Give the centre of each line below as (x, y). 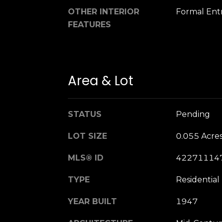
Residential (197, 180)
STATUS (85, 114)
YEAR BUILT (92, 202)
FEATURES (89, 24)
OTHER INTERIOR (104, 11)
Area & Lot (101, 81)
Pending (193, 114)
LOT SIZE (87, 136)
